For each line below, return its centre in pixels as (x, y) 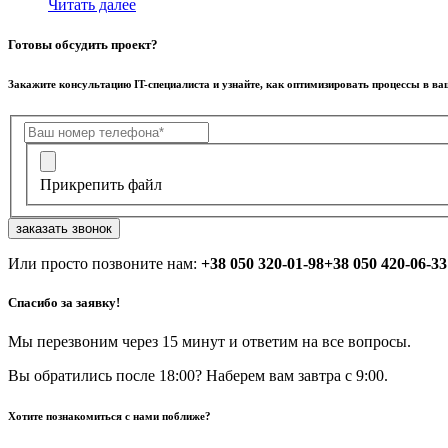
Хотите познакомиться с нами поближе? (109, 416)
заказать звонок (64, 228)
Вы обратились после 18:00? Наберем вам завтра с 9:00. (198, 376)
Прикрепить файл (101, 184)
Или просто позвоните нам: (104, 263)
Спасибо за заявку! (64, 302)
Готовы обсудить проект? (83, 44)
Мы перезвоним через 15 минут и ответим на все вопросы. (209, 342)
